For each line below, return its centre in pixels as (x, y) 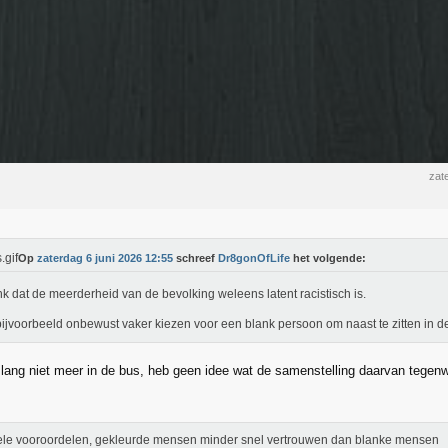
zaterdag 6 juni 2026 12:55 (105, 258)
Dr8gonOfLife (254, 258)
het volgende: (328, 258)
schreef (195, 258)
